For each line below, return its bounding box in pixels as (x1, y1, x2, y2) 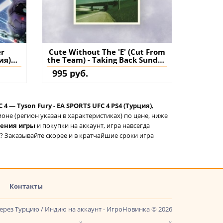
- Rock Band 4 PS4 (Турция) (56, 62, 158, 73)
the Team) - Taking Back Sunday (47, 54, 92, 65)
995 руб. (52, 67, 88, 79)
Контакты (9, 181, 43, 191)
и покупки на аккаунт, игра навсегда (37, 120, 150, 130)
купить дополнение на (62, 70, 152, 81)
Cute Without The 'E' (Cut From (48, 46, 165, 57)
